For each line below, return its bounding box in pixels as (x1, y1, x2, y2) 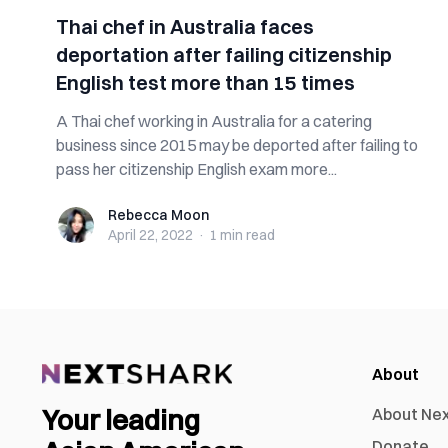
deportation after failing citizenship (56, 42, 392, 67)
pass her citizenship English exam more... (56, 159, 337, 179)
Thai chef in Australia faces (56, 14, 314, 39)
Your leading (42, 403, 200, 438)
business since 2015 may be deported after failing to (56, 135, 418, 155)
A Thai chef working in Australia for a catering (56, 111, 372, 131)
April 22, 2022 (108, 226, 193, 244)
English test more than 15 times (56, 70, 355, 95)
